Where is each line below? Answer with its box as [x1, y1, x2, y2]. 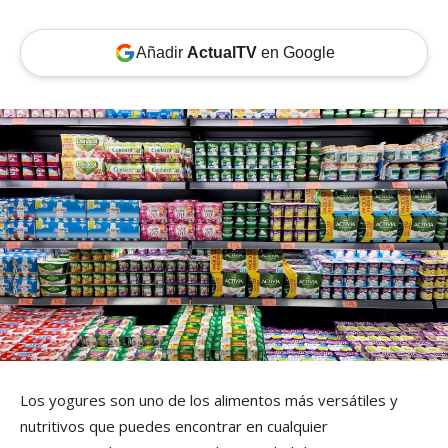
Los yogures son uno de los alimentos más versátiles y [20, 390, 398, 411]
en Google [256, 44, 335, 62]
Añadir [135, 44, 187, 62]
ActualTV [186, 44, 257, 62]
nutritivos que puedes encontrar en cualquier [20, 416, 328, 437]
